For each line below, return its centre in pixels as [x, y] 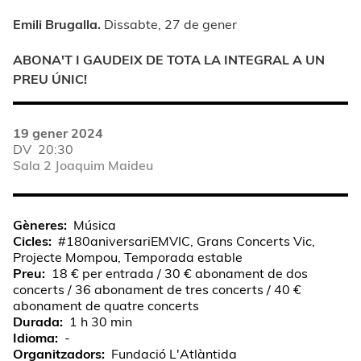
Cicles [31, 241]
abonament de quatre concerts [106, 306]
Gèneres [38, 225]
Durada [36, 322]
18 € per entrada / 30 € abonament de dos [180, 274]
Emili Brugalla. [57, 25]
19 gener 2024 [58, 133]
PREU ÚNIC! [50, 79]
